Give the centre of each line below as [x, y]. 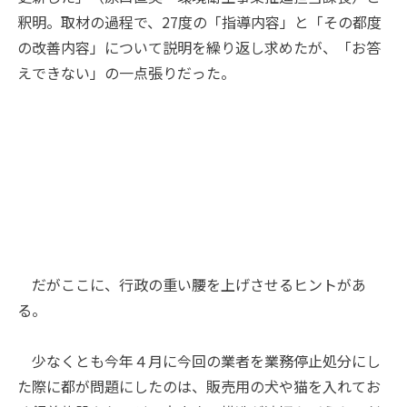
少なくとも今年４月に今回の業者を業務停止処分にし [199, 360]
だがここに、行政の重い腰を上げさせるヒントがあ [192, 284]
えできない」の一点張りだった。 [127, 72]
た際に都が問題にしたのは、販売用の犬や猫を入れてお [199, 386]
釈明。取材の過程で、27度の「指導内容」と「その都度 [200, 21]
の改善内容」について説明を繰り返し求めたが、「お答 [199, 47]
